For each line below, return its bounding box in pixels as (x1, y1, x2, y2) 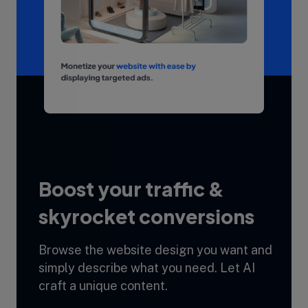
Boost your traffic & (38, 176, 224, 201)
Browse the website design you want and (38, 242, 272, 257)
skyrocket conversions (38, 203, 254, 228)
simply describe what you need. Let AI (38, 260, 255, 275)
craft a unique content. (38, 278, 168, 293)
